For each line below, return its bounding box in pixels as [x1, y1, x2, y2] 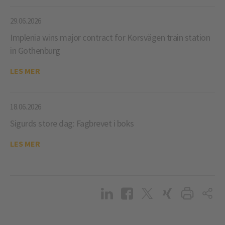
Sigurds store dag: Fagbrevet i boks [10, 118, 134, 129]
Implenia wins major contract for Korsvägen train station [10, 32, 210, 43]
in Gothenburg [10, 45, 60, 56]
